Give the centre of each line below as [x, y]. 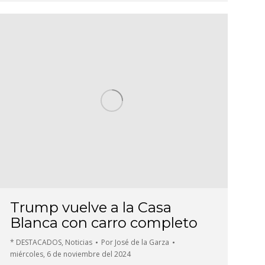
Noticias [79, 243]
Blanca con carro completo [104, 223]
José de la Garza [142, 243]
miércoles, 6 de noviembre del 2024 [70, 254]
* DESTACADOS [36, 243]
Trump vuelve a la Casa [91, 208]
